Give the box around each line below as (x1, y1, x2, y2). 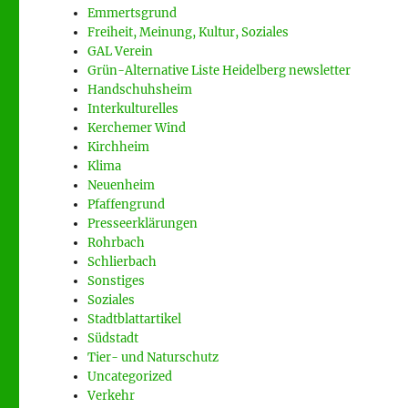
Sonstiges (87, 273, 146, 289)
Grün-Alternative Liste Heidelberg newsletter (87, 63, 352, 78)
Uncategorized (87, 369, 173, 384)
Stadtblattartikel (87, 311, 182, 327)
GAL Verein (87, 44, 154, 59)
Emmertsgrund (87, 5, 178, 21)
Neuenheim (87, 178, 156, 193)
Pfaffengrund (87, 197, 166, 212)
